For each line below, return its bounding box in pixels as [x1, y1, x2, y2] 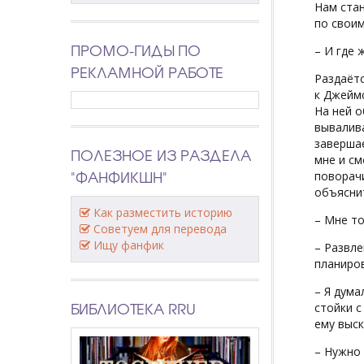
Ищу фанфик [93, 236, 164, 253]
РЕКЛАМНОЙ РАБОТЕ [71, 60, 223, 83]
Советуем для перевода [93, 220, 227, 236]
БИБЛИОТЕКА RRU [71, 297, 196, 319]
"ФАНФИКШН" [71, 165, 167, 188]
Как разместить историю [93, 204, 232, 220]
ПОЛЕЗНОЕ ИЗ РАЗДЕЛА [71, 143, 251, 166]
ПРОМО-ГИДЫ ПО [71, 38, 201, 61]
